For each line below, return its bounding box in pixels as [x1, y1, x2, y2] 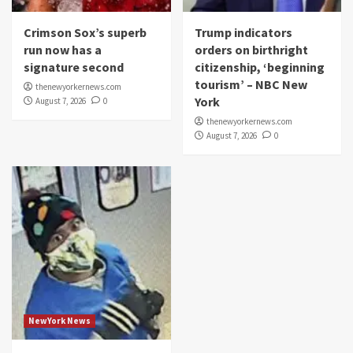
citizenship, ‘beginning [194, 59, 325, 76]
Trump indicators [194, 24, 292, 41]
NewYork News [28, 315, 91, 327]
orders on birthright [194, 42, 308, 58]
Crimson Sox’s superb [24, 24, 147, 41]
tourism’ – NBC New [194, 76, 307, 93]
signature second [24, 59, 124, 76]
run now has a [24, 42, 102, 58]
